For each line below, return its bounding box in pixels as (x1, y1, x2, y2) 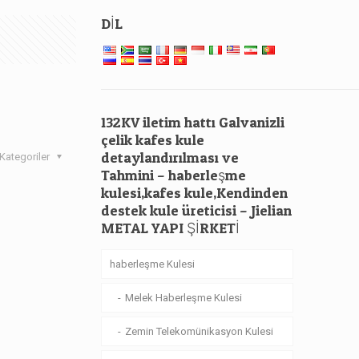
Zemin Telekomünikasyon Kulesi (125, 325, 274, 337)
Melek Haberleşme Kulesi (125, 292, 243, 304)
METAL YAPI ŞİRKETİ (101, 220, 240, 236)
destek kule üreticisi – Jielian (101, 202, 292, 219)
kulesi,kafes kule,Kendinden (101, 184, 288, 201)
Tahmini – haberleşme (101, 167, 247, 184)
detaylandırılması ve (101, 149, 240, 166)
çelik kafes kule (101, 131, 205, 148)
